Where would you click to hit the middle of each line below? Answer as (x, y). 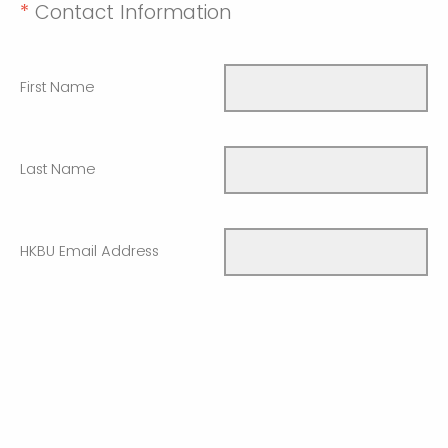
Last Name (57, 169)
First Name (57, 87)
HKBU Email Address (89, 251)
